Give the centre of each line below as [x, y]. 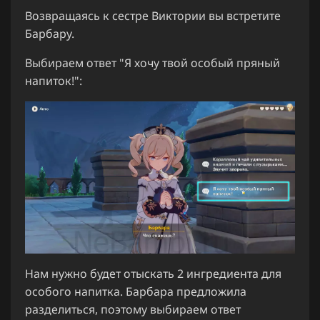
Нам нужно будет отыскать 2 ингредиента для [153, 273]
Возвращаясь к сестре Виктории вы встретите [153, 15]
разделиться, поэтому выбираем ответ [133, 309]
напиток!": [54, 80]
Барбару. [50, 33]
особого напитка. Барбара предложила [136, 291]
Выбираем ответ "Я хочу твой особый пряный [152, 62]
